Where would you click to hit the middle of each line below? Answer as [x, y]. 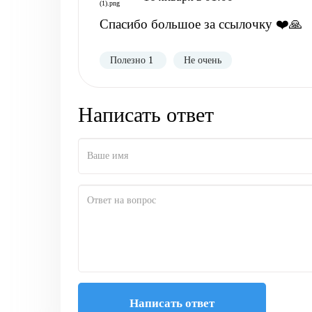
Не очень [203, 60]
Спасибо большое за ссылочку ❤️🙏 [201, 24]
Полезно [128, 60]
